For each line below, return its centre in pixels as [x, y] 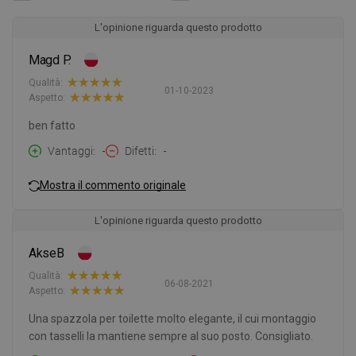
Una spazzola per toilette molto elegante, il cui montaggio [172, 319]
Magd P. [50, 60]
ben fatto [52, 126]
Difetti [139, 151]
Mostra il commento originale [113, 185]
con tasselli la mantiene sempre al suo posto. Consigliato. [171, 337]
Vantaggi [70, 151]
